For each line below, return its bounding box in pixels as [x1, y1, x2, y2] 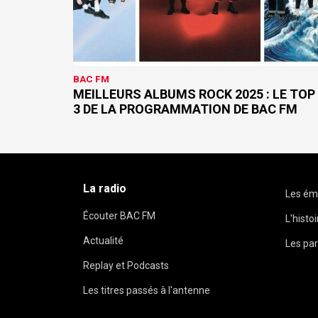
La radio [83, 182, 126, 196]
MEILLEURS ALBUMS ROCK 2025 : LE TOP [73, 87, 315, 102]
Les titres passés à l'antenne [83, 285, 210, 297]
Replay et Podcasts [83, 260, 169, 272]
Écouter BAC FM [83, 210, 155, 222]
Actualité [83, 235, 124, 247]
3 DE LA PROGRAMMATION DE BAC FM [73, 102, 297, 117]
